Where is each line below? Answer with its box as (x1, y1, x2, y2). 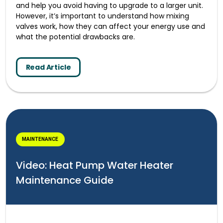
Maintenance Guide (16, 173, 113, 187)
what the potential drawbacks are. (16, 31, 135, 42)
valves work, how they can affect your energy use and (16, 21, 205, 31)
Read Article (25, 62, 71, 72)
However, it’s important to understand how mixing (16, 10, 189, 21)
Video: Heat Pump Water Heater (16, 158, 173, 172)
